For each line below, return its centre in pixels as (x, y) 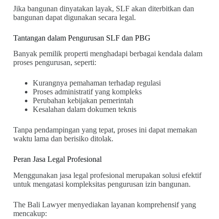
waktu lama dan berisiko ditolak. (63, 139)
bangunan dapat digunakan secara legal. (74, 17)
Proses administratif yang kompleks (87, 92)
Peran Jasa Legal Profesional (57, 159)
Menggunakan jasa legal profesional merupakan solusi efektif (107, 175)
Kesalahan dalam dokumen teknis (84, 109)
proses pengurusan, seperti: (55, 63)
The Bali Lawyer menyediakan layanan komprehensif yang (104, 205)
